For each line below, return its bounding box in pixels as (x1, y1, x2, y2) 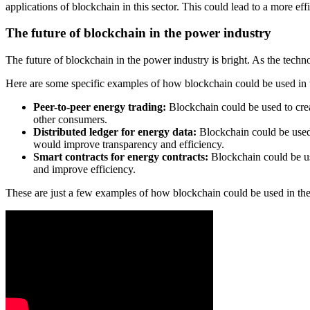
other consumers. (33, 113, 107, 125)
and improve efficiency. (33, 163, 136, 175)
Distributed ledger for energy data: (33, 126, 197, 138)
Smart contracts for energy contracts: (33, 151, 208, 163)
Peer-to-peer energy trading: (33, 101, 166, 113)
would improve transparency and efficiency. (33, 138, 224, 150)
